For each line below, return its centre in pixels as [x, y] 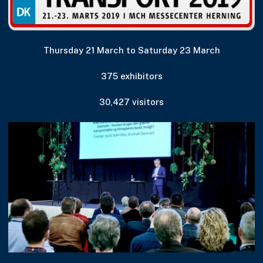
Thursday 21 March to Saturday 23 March [131, 50]
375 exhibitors [131, 76]
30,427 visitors [131, 102]
